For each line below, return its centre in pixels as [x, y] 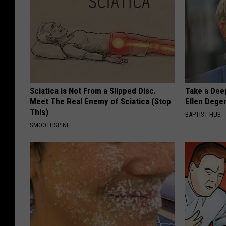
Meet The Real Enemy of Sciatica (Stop [100, 101]
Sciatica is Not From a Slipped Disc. [93, 91]
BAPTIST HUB [203, 114]
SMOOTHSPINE [50, 125]
